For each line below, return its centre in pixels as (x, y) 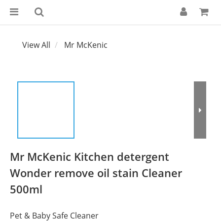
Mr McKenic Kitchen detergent (90, 156)
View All (36, 45)
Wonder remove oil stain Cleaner (96, 173)
